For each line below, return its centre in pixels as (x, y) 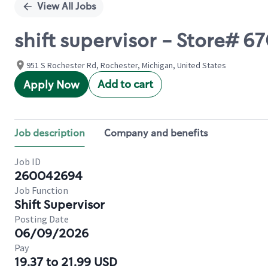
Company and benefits (156, 133)
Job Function (41, 190)
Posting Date (42, 219)
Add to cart (125, 84)
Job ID (28, 162)
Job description (50, 133)
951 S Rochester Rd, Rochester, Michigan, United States (126, 65)
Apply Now (51, 85)
